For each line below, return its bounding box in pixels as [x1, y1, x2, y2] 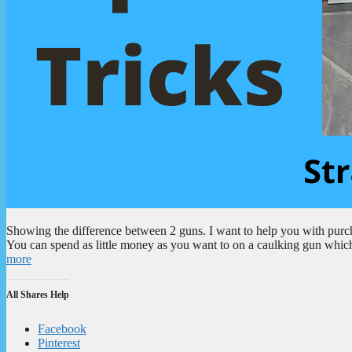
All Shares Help [6, 288, 69, 300]
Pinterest [38, 335, 80, 350]
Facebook [38, 321, 86, 335]
